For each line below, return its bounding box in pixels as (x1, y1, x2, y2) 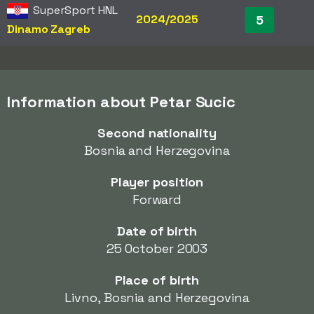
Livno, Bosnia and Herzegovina (64, 289, 250, 306)
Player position (110, 174, 204, 190)
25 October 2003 (106, 240, 208, 257)
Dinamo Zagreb (7, 22, 90, 36)
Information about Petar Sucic (7, 92, 236, 111)
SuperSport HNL (33, 3, 118, 18)
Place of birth (114, 272, 200, 288)
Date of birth (117, 223, 197, 239)
